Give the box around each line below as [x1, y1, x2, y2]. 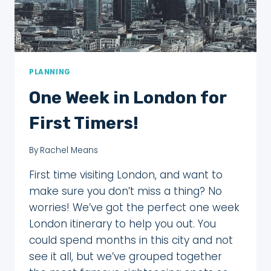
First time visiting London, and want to [29, 168, 223, 183]
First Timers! [29, 113, 139, 133]
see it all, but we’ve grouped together [29, 249, 222, 264]
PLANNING [29, 67, 71, 77]
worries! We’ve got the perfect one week [29, 200, 240, 215]
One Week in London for [29, 87, 226, 108]
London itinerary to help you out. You [29, 217, 216, 232]
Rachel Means [40, 145, 99, 157]
